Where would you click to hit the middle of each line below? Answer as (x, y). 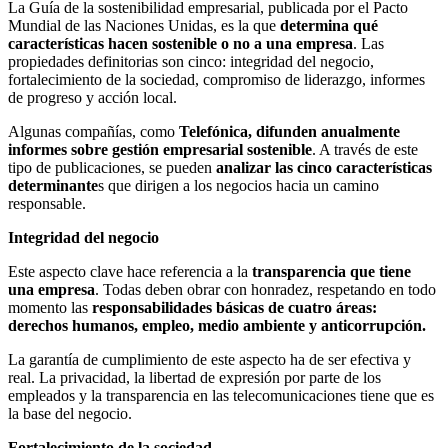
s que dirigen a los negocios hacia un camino (238, 186)
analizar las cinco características (324, 168)
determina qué (329, 26)
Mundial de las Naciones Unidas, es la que (144, 26)
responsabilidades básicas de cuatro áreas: (234, 308)
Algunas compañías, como (93, 132)
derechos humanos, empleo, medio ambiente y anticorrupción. (217, 326)
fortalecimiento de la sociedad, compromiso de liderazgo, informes (216, 80)
